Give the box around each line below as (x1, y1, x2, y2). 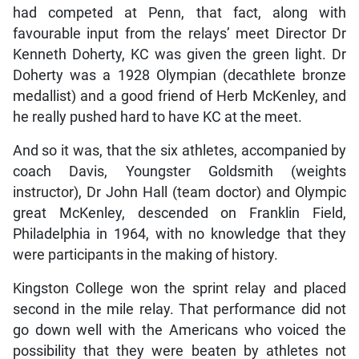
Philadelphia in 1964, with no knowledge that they (12, 226, 347, 243)
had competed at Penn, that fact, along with (12, 5, 347, 22)
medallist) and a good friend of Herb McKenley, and (12, 88, 347, 105)
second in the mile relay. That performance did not (12, 301, 347, 318)
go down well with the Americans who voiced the (12, 322, 347, 339)
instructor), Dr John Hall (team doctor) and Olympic (12, 184, 347, 201)
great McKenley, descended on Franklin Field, (12, 205, 347, 222)
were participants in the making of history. (12, 247, 278, 264)
